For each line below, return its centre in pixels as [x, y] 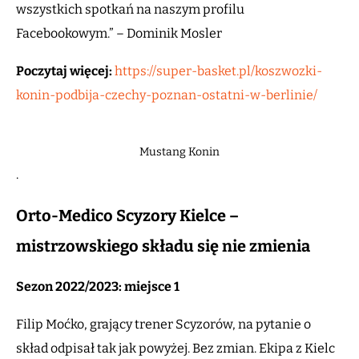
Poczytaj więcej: [64, 71]
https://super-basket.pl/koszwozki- [218, 71]
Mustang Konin [179, 152]
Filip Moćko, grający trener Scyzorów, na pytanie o [163, 325]
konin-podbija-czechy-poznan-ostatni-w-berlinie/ [167, 95]
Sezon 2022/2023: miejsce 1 [98, 287]
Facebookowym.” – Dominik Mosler [120, 34]
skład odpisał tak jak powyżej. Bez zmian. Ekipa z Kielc [175, 349]
